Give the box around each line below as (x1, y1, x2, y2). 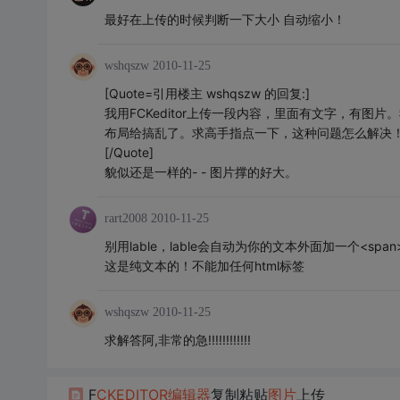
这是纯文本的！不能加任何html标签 (104, 258, 304, 273)
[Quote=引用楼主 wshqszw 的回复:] (104, 86, 310, 101)
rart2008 (104, 212, 147, 225)
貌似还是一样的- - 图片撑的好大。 (104, 164, 297, 179)
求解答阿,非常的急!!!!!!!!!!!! (104, 332, 251, 347)
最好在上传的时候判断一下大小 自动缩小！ (104, 12, 346, 27)
